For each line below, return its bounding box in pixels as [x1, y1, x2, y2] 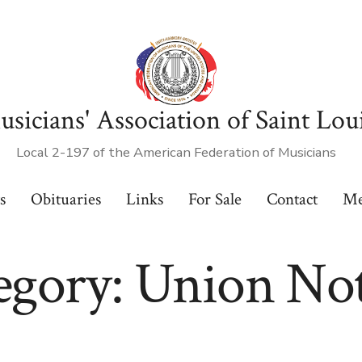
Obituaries [31, 188, 102, 211]
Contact [266, 188, 318, 211]
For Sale [187, 188, 242, 211]
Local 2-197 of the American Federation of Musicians [16, 143, 336, 162]
